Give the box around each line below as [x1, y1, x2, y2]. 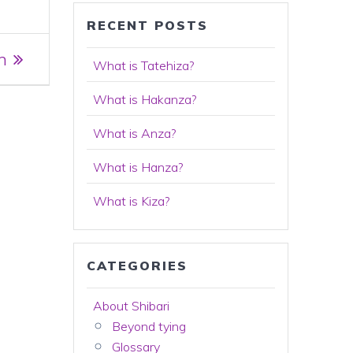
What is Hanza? [93, 159, 184, 175]
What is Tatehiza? [93, 58, 195, 73]
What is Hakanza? [93, 91, 197, 107]
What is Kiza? [93, 193, 170, 209]
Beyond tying [112, 318, 187, 334]
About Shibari [93, 298, 170, 314]
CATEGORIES [87, 258, 188, 273]
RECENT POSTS [87, 17, 209, 33]
